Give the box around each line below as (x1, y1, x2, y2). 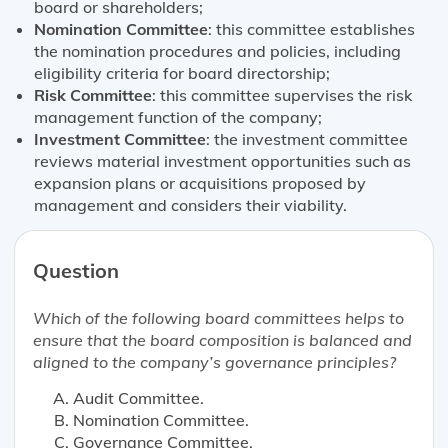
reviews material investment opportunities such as (34, 150, 411, 171)
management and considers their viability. (34, 194, 347, 215)
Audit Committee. (72, 388, 204, 409)
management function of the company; (34, 106, 322, 127)
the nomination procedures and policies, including (34, 40, 401, 61)
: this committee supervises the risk (152, 84, 412, 105)
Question (32, 258, 119, 284)
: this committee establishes (208, 18, 415, 39)
